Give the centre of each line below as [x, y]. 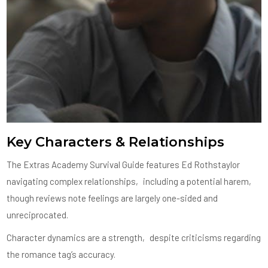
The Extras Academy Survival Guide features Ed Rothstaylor [124, 164]
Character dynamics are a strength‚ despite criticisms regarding [134, 237]
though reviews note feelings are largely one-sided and [112, 198]
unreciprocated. [38, 214]
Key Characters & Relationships [116, 141]
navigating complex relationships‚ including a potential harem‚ [131, 181]
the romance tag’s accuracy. [61, 254]
